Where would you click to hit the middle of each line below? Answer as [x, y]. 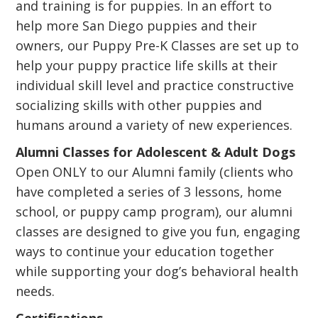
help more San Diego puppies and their [137, 26]
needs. [35, 291]
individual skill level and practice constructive [155, 85]
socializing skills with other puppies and [139, 105]
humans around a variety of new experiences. [154, 125]
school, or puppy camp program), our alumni [154, 212]
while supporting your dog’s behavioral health [157, 271]
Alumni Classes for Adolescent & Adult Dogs [156, 152]
